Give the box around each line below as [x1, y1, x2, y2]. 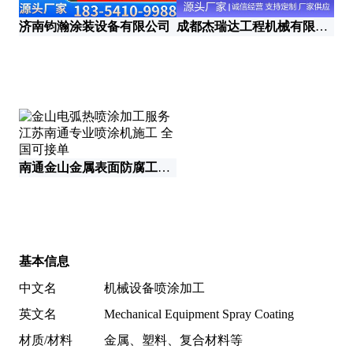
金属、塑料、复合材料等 [104, 333, 243, 347]
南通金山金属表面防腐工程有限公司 [158, 160, 170, 174]
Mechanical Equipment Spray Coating [104, 307, 294, 321]
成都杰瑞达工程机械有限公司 [315, 20, 328, 34]
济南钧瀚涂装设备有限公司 [19, 20, 170, 34]
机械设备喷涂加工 [104, 281, 205, 295]
